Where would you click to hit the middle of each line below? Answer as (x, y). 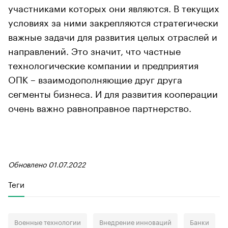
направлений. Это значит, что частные (94, 50)
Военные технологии (48, 221)
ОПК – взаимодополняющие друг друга (95, 78)
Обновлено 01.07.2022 (47, 164)
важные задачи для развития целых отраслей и (113, 35)
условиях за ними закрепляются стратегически (113, 21)
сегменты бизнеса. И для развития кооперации (113, 92)
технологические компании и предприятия (103, 64)
